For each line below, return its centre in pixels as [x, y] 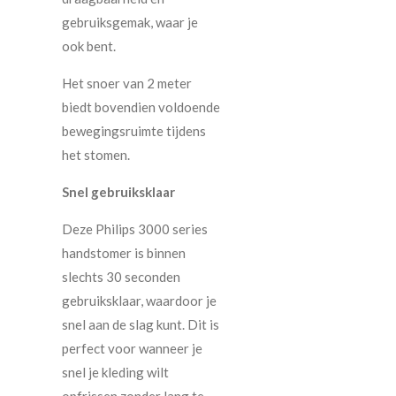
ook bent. [89, 46]
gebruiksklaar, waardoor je [139, 301]
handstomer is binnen [124, 253]
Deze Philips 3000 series [135, 229]
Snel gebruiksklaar [118, 192]
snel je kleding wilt [115, 373]
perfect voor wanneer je [132, 349]
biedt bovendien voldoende [141, 107]
